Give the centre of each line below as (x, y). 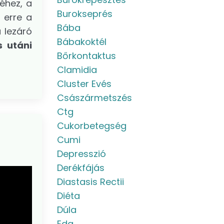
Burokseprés (84, 14)
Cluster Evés (84, 84)
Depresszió (81, 154)
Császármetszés (94, 98)
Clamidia (77, 70)
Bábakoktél (81, 42)
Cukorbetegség (91, 126)
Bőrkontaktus (86, 56)
